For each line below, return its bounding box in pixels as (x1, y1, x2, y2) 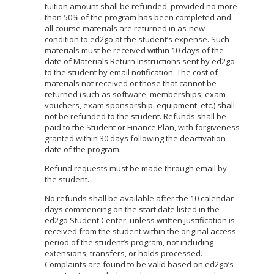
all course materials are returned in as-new (45, 23, 205, 34)
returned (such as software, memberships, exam (45, 89, 226, 100)
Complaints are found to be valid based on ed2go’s (45, 259, 234, 270)
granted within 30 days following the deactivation (45, 133, 226, 144)
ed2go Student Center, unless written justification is (45, 215, 235, 226)
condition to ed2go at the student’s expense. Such (45, 34, 229, 45)
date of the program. (45, 144, 121, 155)
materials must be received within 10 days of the (45, 45, 224, 56)
